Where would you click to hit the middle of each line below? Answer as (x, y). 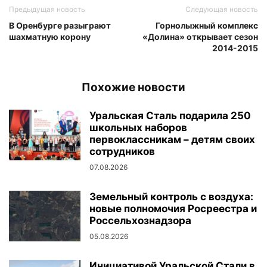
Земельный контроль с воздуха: (171, 197)
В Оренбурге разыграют (60, 25)
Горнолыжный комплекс (207, 25)
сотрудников (122, 151)
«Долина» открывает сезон (200, 37)
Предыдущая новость (47, 9)
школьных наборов (138, 128)
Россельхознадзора (140, 221)
